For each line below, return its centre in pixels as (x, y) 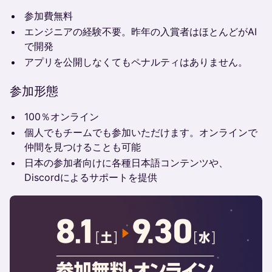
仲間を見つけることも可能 (83, 147)
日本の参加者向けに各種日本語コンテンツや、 (126, 163)
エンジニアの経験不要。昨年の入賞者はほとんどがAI (141, 32)
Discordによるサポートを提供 (91, 177)
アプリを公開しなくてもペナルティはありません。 (136, 62)
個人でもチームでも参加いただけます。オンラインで (141, 132)
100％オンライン (62, 117)
